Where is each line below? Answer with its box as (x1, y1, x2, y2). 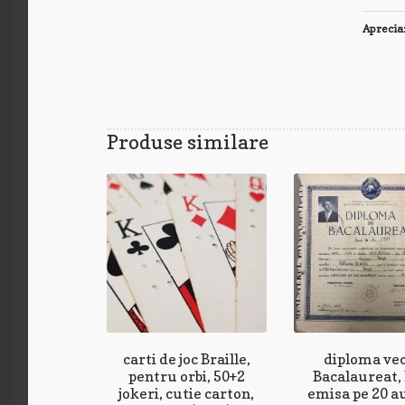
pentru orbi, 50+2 (127, 366, 245, 385)
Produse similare (107, 128, 269, 154)
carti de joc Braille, (122, 349, 250, 368)
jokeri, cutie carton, (118, 383, 255, 402)
